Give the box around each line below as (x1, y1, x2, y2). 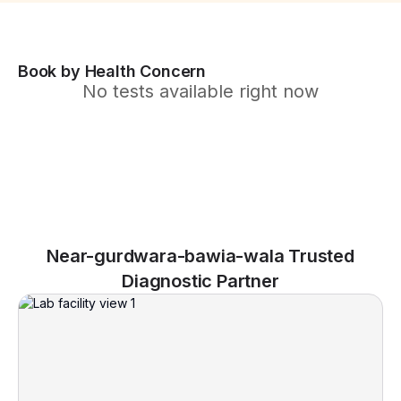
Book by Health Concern (18, 62, 207, 81)
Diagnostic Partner (122, 270, 279, 292)
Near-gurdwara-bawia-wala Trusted (47, 245, 354, 267)
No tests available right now (82, 81, 319, 102)
